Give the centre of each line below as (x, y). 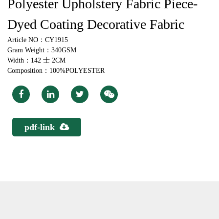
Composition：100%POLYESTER (56, 71)
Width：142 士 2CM (36, 61)
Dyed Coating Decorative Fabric (96, 24)
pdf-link (40, 127)
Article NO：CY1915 (38, 40)
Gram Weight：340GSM (42, 50)
